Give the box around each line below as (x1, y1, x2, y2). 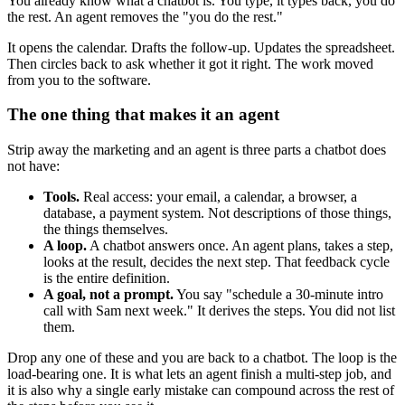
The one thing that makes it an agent (7, 105, 279, 125)
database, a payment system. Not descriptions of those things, (43, 205, 391, 221)
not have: (7, 158, 60, 174)
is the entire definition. (43, 270, 170, 287)
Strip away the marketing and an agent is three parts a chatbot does (7, 142, 386, 158)
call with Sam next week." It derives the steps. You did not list (43, 303, 395, 319)
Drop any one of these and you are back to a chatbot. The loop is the (7, 350, 397, 366)
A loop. (43, 238, 87, 254)
